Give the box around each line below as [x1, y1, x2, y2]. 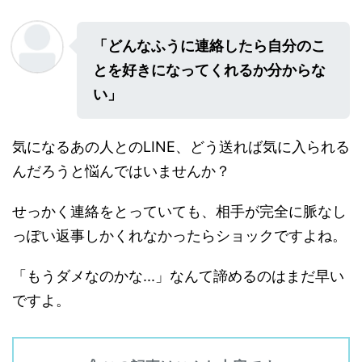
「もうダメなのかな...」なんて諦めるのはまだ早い [12, 267, 344, 285]
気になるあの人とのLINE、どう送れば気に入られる [12, 138, 350, 156]
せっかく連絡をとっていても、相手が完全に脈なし [12, 203, 347, 221]
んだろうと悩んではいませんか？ [12, 162, 230, 180]
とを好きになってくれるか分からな [93, 61, 326, 79]
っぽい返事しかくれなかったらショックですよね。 [12, 227, 347, 245]
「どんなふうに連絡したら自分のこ [93, 37, 326, 55]
